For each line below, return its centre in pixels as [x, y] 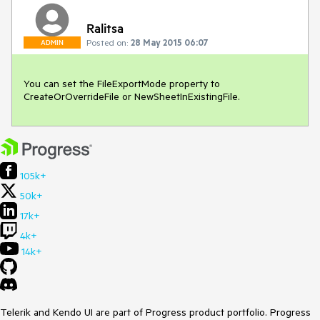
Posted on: [107, 42]
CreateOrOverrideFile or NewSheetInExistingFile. [133, 96]
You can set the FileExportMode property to [122, 84]
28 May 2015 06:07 [170, 42]
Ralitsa [105, 28]
